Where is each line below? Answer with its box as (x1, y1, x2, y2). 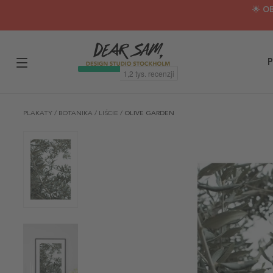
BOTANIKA (58, 109, 94, 117)
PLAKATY (23, 109, 54, 117)
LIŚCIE (99, 109, 120, 117)
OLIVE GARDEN (124, 109, 174, 117)
